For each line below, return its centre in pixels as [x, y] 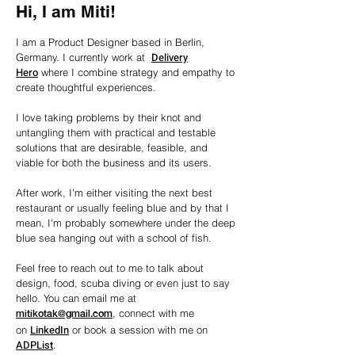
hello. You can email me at [76, 298]
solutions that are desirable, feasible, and [112, 147]
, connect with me [153, 313]
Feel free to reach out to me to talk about [110, 268]
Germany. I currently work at [84, 57]
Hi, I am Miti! [66, 11]
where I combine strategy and [110, 72]
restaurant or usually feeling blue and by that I [122, 208]
